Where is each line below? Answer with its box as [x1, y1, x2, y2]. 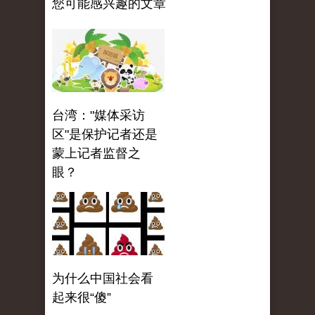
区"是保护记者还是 [52, 127, 157, 142]
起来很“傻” [52, 290, 111, 305]
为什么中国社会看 [52, 271, 153, 286]
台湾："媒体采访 [52, 108, 145, 123]
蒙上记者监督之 [52, 146, 141, 161]
